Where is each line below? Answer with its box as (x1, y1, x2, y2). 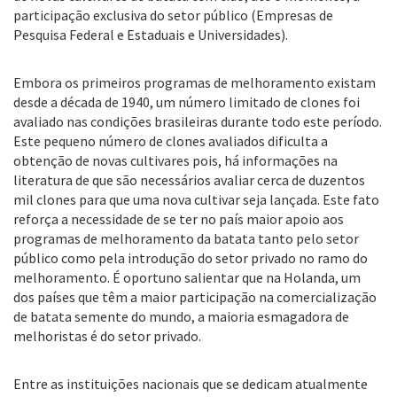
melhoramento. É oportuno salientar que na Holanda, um (13, 269, 361, 286)
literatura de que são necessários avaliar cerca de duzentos (13, 171, 365, 189)
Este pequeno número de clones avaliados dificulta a (13, 132, 328, 150)
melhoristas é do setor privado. (13, 327, 201, 345)
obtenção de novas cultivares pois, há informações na (13, 152, 338, 169)
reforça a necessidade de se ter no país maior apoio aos (13, 210, 344, 228)
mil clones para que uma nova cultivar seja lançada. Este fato (13, 191, 379, 208)
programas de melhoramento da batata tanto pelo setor (13, 230, 359, 247)
